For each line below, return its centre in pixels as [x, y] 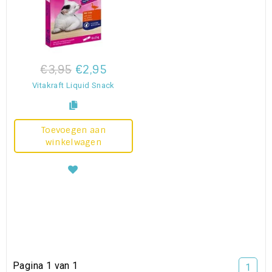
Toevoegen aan [73, 130]
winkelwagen [73, 142]
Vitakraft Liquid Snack [73, 85]
